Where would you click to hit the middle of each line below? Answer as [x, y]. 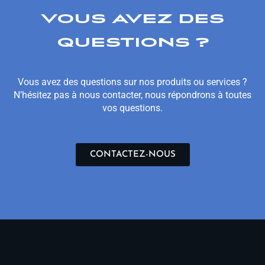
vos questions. [132, 108]
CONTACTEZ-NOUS [132, 155]
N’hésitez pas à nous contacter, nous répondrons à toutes [132, 95]
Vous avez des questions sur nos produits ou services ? [132, 82]
